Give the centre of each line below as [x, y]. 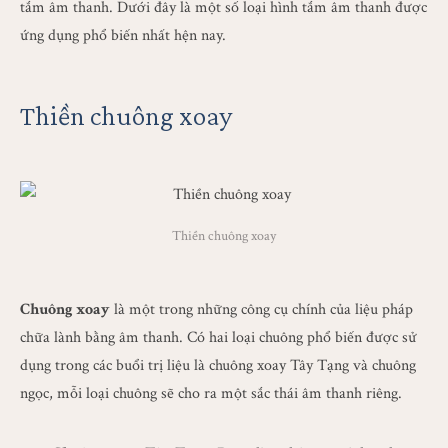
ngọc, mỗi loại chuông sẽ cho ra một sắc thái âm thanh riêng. [211, 393]
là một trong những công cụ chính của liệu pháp [261, 309]
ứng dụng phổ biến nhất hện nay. [123, 35]
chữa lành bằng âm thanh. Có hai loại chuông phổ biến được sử [218, 337]
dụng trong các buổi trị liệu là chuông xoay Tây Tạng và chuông [218, 365]
